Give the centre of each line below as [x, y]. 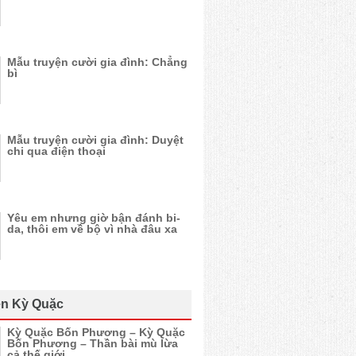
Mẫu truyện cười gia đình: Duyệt [95, 140]
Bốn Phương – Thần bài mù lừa [93, 343]
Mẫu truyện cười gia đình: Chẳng [97, 62]
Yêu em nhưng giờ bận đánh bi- [94, 218]
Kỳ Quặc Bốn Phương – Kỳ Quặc [96, 332]
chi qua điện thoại [56, 151]
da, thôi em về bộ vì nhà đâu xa [92, 229]
